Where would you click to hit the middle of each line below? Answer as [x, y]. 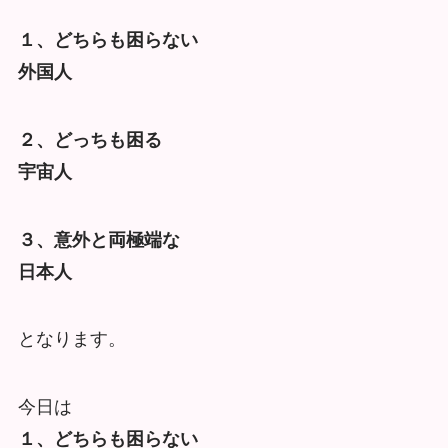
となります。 [71, 339]
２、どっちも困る [89, 139]
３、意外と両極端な [98, 239]
